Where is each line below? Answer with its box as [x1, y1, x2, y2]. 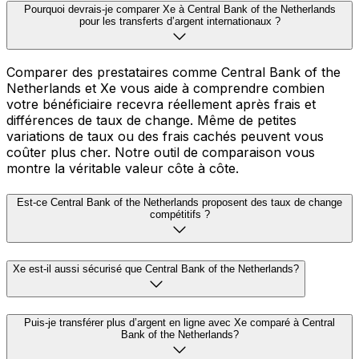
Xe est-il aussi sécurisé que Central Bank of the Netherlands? [13, 262, 299, 275]
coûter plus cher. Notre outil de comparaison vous [6, 144, 315, 161]
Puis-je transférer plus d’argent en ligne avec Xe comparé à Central [24, 317, 335, 329]
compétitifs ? [149, 208, 210, 220]
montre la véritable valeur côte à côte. [6, 160, 239, 177]
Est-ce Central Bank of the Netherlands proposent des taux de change [17, 196, 342, 208]
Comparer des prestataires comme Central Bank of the [6, 64, 341, 81]
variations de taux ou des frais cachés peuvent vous [6, 128, 324, 145]
